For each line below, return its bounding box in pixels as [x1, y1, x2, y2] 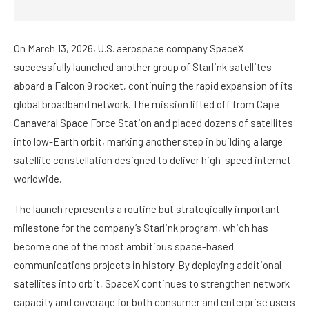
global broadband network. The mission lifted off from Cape [14, 98, 279, 111]
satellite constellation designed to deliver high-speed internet [14, 154, 291, 167]
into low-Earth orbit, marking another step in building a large [14, 135, 283, 148]
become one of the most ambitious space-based [14, 240, 234, 253]
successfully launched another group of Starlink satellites [14, 61, 272, 74]
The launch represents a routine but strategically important [14, 203, 280, 216]
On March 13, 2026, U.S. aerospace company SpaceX [14, 42, 244, 55]
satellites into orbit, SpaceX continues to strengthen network [14, 277, 290, 290]
